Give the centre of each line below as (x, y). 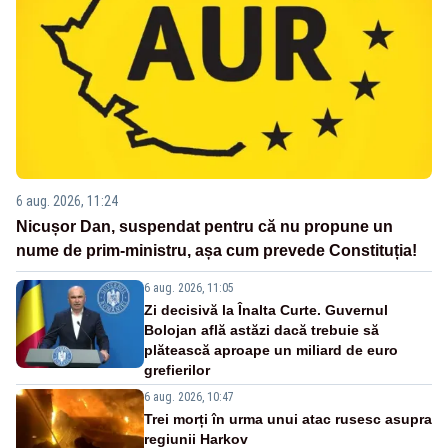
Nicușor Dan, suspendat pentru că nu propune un (204, 227)
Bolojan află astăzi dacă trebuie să (261, 330)
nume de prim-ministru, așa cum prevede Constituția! (216, 251)
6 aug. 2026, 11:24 (67, 201)
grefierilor (177, 370)
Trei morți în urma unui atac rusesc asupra (288, 419)
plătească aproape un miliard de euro (271, 350)
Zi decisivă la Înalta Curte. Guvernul (266, 310)
